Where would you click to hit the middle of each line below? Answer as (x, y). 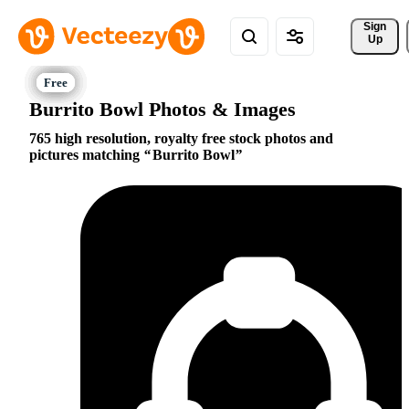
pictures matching (86, 155)
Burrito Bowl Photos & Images (163, 109)
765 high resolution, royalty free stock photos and (181, 139)
